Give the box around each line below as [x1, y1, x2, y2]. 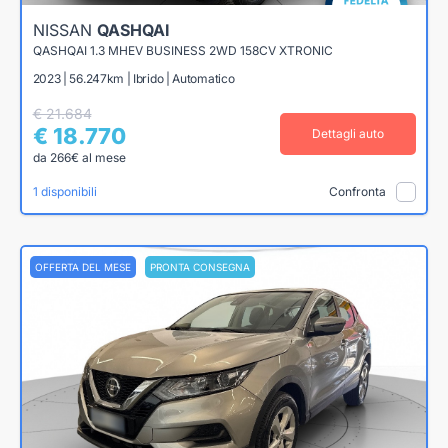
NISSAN [32, 19, 97, 40]
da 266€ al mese [32, 149, 126, 165]
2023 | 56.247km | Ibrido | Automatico [32, 70, 235, 86]
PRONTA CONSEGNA [150, 260, 250, 273]
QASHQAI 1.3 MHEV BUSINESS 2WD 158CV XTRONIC [32, 42, 333, 58]
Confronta [328, 184, 386, 200]
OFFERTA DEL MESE [35, 260, 131, 273]
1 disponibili [32, 183, 97, 199]
